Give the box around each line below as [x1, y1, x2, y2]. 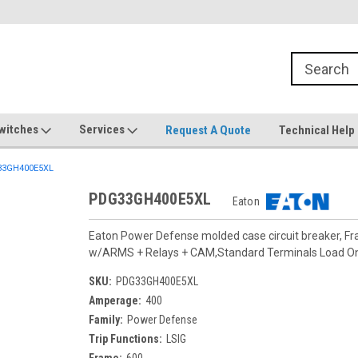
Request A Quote [165, 122, 251, 137]
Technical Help [279, 122, 355, 137]
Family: [89, 313, 123, 326]
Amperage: [89, 294, 141, 307]
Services [79, 122, 127, 137]
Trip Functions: [89, 332, 162, 345]
